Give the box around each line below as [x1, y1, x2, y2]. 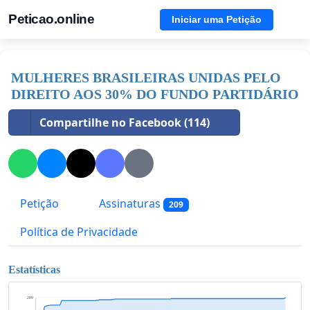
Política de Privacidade [20, 224, 138, 240]
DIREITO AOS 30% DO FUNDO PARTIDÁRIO [11, 86, 299, 102]
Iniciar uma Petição [172, 13, 262, 25]
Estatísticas [8, 263, 60, 275]
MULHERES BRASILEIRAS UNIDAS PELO [11, 70, 281, 85]
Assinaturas [96, 196, 163, 212]
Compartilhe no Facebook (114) [39, 115, 210, 130]
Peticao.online [8, 12, 94, 26]
